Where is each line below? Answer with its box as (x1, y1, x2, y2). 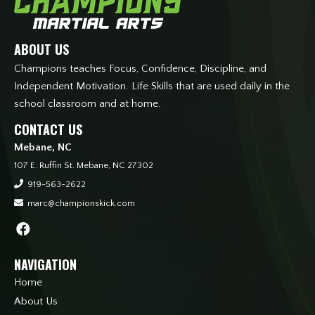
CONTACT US (14, 120, 82, 139)
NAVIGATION (14, 255, 77, 274)
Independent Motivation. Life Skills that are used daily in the (14, 80, 290, 93)
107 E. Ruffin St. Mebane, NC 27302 (14, 160, 153, 171)
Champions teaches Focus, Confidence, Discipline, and (14, 63, 266, 75)
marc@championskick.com (27, 198, 135, 209)
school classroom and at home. (14, 98, 161, 110)
